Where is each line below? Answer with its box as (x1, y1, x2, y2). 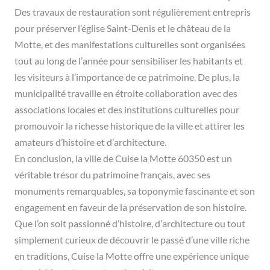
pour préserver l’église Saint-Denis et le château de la (14, 23, 231, 34)
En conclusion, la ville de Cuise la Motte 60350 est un (14, 153, 232, 165)
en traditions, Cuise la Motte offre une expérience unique (14, 251, 249, 262)
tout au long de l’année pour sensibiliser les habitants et (14, 55, 243, 67)
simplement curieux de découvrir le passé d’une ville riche (14, 234, 250, 246)
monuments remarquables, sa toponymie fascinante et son (14, 186, 255, 197)
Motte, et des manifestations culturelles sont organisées (14, 39, 245, 51)
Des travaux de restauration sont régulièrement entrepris (14, 7, 251, 18)
